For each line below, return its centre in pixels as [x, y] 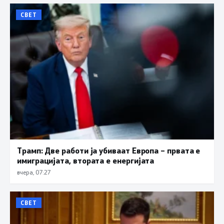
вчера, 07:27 [34, 172]
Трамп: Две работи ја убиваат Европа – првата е [109, 150]
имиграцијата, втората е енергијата [86, 160]
